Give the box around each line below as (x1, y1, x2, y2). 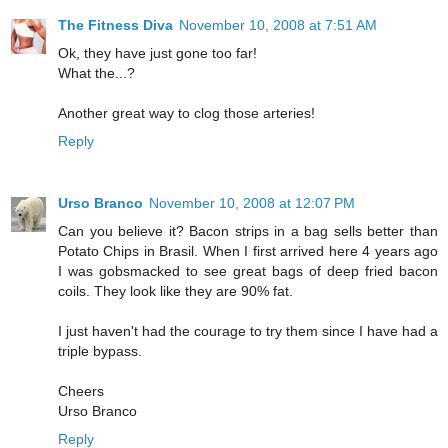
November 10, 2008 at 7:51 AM (179, 17, 377, 34)
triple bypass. (58, 343, 142, 360)
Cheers (58, 383, 104, 400)
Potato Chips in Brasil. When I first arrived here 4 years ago (58, 243, 438, 260)
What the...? (58, 65, 135, 82)
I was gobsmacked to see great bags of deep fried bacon (58, 263, 438, 280)
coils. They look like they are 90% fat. (58, 283, 293, 300)
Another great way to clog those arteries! (58, 105, 315, 122)
